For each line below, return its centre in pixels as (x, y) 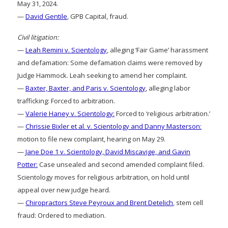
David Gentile (46, 16)
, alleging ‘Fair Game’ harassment (158, 50)
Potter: (27, 164)
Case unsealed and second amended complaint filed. (121, 164)
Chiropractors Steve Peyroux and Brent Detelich (99, 202)
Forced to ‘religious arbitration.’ (162, 113)
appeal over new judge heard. (64, 190)
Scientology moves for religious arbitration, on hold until (103, 177)
